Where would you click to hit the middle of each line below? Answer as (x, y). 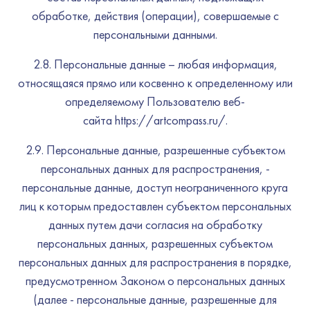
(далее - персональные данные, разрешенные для (155, 299)
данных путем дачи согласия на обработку (155, 225)
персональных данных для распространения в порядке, (155, 262)
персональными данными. (155, 34)
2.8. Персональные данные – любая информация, (155, 64)
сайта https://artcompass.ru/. (155, 120)
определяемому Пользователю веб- (155, 101)
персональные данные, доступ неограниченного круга (155, 187)
